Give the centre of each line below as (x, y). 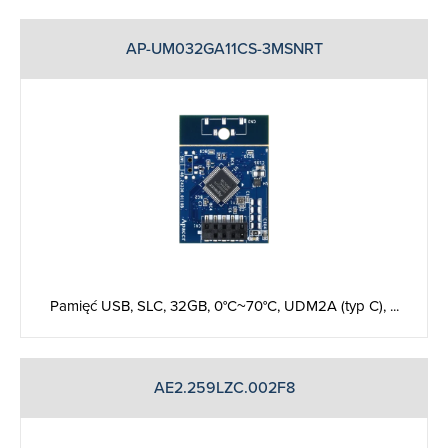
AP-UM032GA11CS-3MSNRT (224, 49)
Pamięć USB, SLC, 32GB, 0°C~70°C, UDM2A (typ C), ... (224, 306)
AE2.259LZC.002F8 (224, 388)
